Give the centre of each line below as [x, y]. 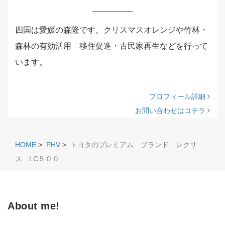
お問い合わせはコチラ [171, 110]
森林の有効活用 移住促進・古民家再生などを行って [111, 46]
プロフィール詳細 [178, 96]
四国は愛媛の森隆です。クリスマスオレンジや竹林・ [111, 30]
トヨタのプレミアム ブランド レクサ [134, 145]
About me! [34, 206]
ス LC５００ [41, 159]
